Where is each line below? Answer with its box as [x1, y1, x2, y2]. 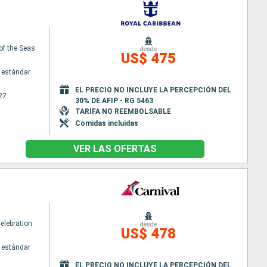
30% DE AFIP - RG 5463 [74, 96, 153, 105]
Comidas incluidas [74, 119, 138, 128]
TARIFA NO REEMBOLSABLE [74, 107, 171, 116]
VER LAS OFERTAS [73, 143, 157, 154]
